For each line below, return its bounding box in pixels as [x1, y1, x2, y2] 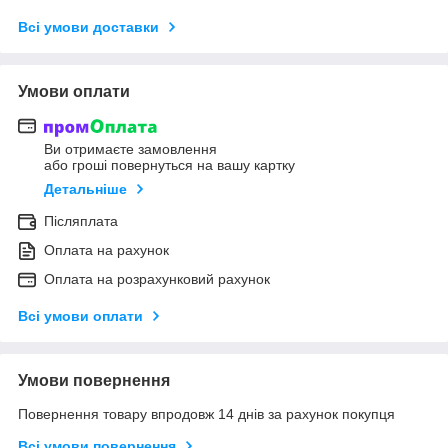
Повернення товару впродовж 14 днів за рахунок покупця [18, 406, 395, 423]
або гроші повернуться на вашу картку [44, 157, 295, 174]
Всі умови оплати [18, 308, 143, 325]
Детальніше [44, 181, 127, 198]
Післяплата [44, 213, 118, 230]
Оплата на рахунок [44, 242, 169, 259]
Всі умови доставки [18, 18, 159, 35]
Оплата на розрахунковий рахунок [44, 271, 270, 288]
